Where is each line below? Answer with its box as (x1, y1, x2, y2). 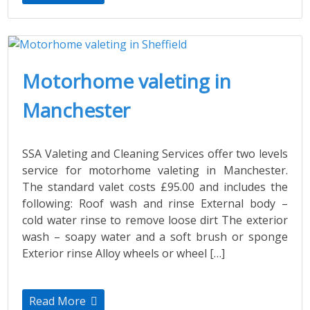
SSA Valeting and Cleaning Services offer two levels (22, 146, 288, 162)
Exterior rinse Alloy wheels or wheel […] (22, 246, 226, 262)
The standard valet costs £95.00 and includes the (22, 179, 288, 195)
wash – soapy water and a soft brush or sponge (22, 229, 288, 245)
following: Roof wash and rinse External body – (22, 196, 288, 212)
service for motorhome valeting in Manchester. (22, 163, 288, 179)
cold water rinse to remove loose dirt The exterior (22, 212, 288, 228)
